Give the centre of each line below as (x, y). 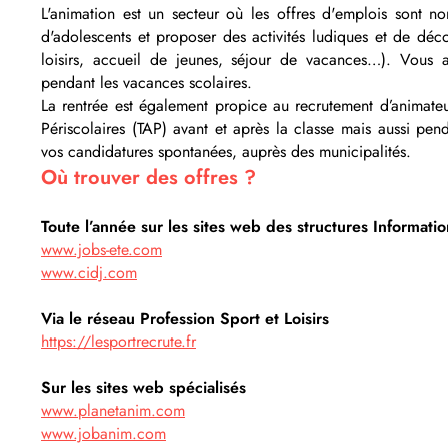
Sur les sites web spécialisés (143, 387)
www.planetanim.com (113, 410)
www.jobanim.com (103, 433)
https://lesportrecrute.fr (118, 341)
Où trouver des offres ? (148, 177)
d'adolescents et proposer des (143, 36)
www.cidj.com (89, 272)
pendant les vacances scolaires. (146, 82)
